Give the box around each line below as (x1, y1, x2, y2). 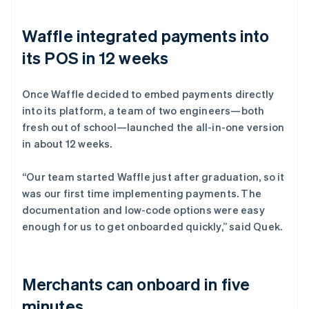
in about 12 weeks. (22, 136, 112, 150)
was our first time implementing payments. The (22, 186, 262, 200)
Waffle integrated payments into (22, 24, 270, 46)
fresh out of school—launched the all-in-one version (22, 119, 285, 134)
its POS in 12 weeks (22, 46, 168, 68)
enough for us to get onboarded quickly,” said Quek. (22, 219, 283, 233)
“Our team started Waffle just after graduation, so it (22, 169, 285, 183)
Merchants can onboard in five (22, 272, 250, 295)
